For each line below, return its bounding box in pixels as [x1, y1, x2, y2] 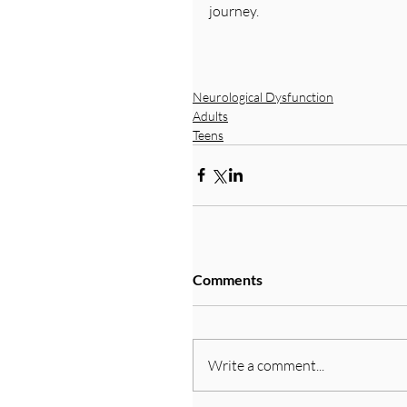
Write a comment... [208, 355, 324, 374]
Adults [193, 107, 228, 124]
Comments [193, 270, 263, 288]
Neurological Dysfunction [193, 88, 333, 104]
